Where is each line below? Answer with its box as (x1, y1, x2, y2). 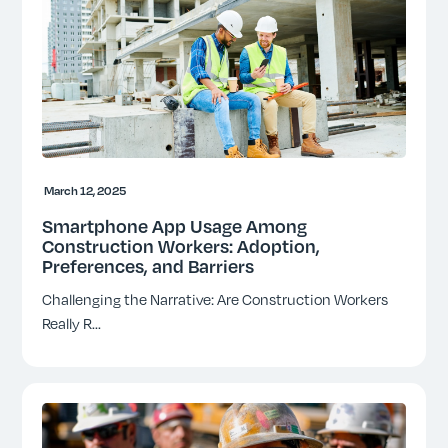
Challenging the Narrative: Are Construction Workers (42, 289, 389, 309)
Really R (42, 313, 93, 333)
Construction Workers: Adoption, (42, 234, 321, 257)
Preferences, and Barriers (42, 254, 255, 277)
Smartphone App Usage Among (42, 214, 308, 237)
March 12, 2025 (44, 183, 127, 198)
